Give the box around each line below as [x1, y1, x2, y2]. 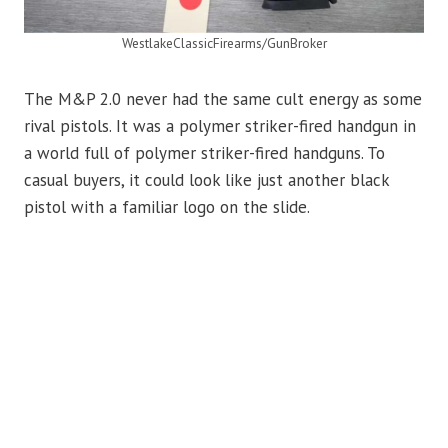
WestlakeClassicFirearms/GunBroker [121, 33, 327, 52]
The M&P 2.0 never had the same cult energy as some [24, 87, 422, 110]
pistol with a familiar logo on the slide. [24, 195, 310, 218]
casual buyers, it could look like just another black [24, 168, 389, 191]
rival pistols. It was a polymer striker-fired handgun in [24, 114, 416, 137]
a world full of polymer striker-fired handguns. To [24, 141, 385, 164]
